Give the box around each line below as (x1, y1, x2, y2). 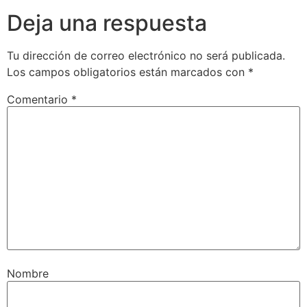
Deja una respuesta (7, 9, 207, 36)
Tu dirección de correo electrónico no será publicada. (7, 48, 285, 62)
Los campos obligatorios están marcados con (7, 64, 248, 79)
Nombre (7, 267, 49, 281)
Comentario (7, 92, 71, 106)
